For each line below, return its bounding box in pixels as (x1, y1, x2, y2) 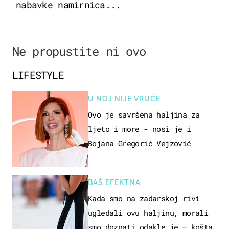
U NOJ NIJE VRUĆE (88, 94, 161, 103)
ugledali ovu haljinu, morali (88, 207, 209, 218)
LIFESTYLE (12, 67, 64, 81)
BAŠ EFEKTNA (88, 178, 141, 187)
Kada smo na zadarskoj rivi (88, 193, 200, 203)
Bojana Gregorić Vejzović (88, 138, 191, 148)
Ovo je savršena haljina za (88, 109, 200, 120)
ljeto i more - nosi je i (88, 123, 191, 134)
